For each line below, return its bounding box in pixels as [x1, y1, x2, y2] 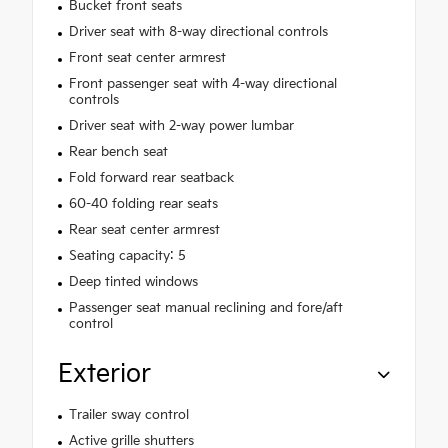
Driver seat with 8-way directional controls [68, 23, 328, 40]
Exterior [58, 358, 151, 390]
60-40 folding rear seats [68, 195, 218, 212]
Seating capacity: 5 [68, 247, 186, 264]
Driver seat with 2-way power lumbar [68, 117, 294, 134]
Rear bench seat [68, 143, 168, 160]
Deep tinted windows [68, 273, 198, 290]
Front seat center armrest [68, 49, 226, 66]
